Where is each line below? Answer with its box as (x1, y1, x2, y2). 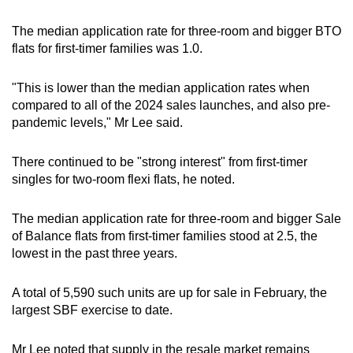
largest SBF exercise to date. (12, 303, 173, 318)
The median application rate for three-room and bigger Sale (12, 212, 341, 226)
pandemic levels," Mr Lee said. (12, 116, 183, 130)
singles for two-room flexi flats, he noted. (12, 173, 235, 187)
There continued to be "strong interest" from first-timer (12, 155, 307, 169)
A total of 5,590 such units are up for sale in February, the (12, 286, 327, 300)
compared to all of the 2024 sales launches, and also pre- (12, 98, 330, 113)
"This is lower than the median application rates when (12, 81, 310, 95)
